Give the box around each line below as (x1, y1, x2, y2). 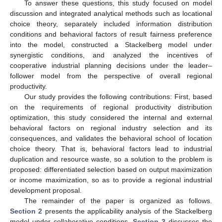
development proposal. (10, 186, 82, 194)
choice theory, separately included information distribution (10, 19, 212, 28)
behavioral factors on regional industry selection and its (10, 123, 212, 132)
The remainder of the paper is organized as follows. (24, 196, 212, 205)
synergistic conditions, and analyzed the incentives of (10, 51, 212, 59)
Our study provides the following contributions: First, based (24, 92, 212, 101)
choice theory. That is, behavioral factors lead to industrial (10, 144, 212, 153)
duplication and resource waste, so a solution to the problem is (10, 155, 212, 163)
